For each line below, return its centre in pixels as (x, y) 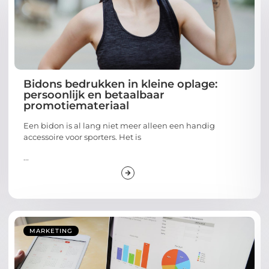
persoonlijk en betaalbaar (94, 95)
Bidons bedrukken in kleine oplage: (120, 84)
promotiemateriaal (76, 106)
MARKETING (51, 231)
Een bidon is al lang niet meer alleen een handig (119, 126)
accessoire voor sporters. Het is (82, 137)
